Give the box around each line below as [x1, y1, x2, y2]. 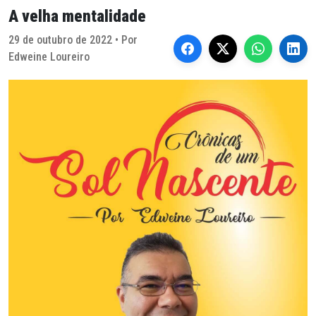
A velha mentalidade [8, 6, 146, 26]
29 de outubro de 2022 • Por [8, 33, 138, 47]
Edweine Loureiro [8, 50, 90, 63]
